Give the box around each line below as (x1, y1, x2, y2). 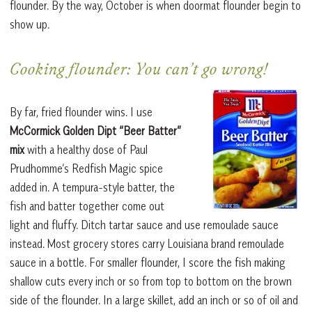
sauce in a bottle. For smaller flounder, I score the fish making (10, 256, 286, 270)
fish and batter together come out (10, 199, 164, 214)
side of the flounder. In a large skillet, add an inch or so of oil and (10, 293, 298, 308)
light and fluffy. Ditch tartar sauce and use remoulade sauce (10, 218, 279, 233)
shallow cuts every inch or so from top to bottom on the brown (10, 274, 292, 289)
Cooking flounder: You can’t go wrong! (10, 62, 268, 81)
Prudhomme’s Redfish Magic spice (10, 162, 163, 176)
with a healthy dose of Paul (24, 143, 148, 157)
